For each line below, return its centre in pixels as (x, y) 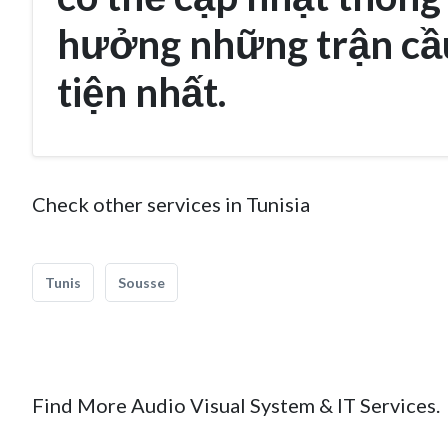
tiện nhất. (145, 92)
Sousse (141, 282)
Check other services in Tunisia (171, 204)
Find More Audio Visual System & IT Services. (236, 405)
